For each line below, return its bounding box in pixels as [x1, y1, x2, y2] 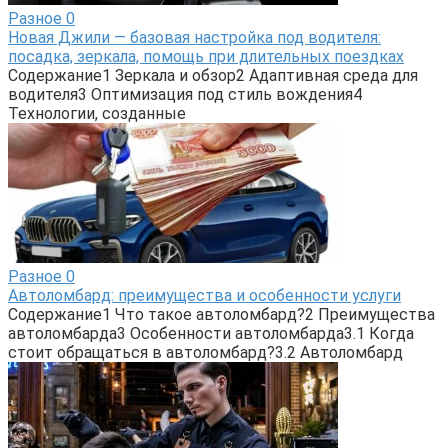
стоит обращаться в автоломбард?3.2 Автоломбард [8, 342, 403, 362]
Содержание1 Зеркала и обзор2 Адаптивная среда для [8, 65, 418, 85]
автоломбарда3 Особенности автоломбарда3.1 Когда [8, 323, 414, 343]
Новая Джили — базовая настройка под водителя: [8, 27, 381, 47]
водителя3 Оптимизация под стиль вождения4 [8, 84, 362, 104]
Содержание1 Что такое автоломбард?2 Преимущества [8, 304, 435, 324]
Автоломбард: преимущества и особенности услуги [8, 285, 401, 305]
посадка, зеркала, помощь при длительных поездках [8, 46, 404, 66]
